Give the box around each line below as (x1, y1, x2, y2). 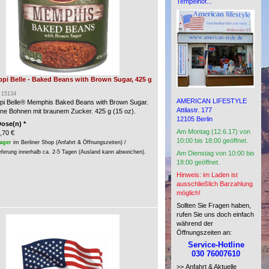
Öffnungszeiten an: (176, 229, 232, 236)
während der (176, 220, 213, 227)
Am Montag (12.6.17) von (176, 128, 250, 135)
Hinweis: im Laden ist (176, 171, 238, 178)
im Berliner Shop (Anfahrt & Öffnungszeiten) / (11, 139, 127, 145)
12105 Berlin (176, 115, 213, 122)
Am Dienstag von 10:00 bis (176, 150, 255, 157)
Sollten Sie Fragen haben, (176, 202, 251, 209)
